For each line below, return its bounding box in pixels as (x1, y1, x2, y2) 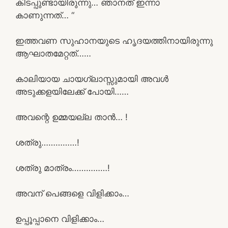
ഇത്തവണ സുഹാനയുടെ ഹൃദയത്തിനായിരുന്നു (15, 35, 213, 46)
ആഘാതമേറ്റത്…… (15, 48, 91, 59)
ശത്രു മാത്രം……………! (15, 162, 110, 173)
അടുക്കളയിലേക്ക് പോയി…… (15, 86, 129, 97)
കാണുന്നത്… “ (15, 10, 74, 20)
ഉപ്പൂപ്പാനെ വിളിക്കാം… (15, 213, 104, 224)
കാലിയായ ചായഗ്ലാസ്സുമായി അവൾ (15, 73, 168, 84)
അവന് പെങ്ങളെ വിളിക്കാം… (15, 188, 129, 198)
